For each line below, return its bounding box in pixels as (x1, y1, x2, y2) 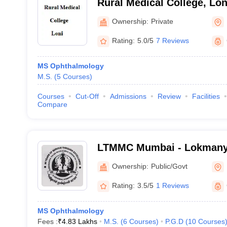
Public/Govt (150, 162, 187, 170)
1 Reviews (156, 181, 189, 190)
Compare (37, 100, 67, 108)
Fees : (37, 217, 58, 225)
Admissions (109, 92, 146, 100)
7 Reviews (156, 36, 189, 45)
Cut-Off (75, 92, 99, 100)
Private (150, 17, 173, 25)
